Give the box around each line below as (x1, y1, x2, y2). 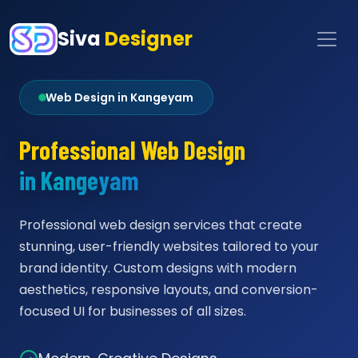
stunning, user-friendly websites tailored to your (19, 237, 319, 256)
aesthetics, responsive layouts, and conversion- (19, 280, 318, 299)
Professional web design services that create (19, 216, 302, 234)
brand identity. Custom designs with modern (19, 259, 296, 277)
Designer (105, 26, 193, 52)
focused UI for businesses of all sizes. (19, 302, 246, 320)
